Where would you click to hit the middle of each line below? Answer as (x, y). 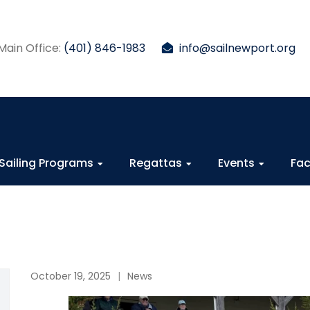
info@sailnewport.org (237, 48)
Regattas (156, 163)
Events (236, 163)
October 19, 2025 (71, 276)
